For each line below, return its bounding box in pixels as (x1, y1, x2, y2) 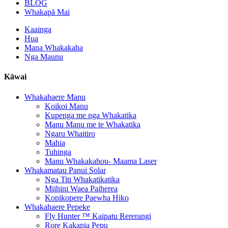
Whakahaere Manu (24, 92, 85, 101)
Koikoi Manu (45, 101, 88, 110)
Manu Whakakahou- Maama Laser (45, 156, 157, 165)
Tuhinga (45, 147, 71, 156)
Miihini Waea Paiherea (45, 184, 118, 193)
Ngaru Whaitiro (45, 129, 95, 138)
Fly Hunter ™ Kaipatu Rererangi (45, 211, 151, 220)
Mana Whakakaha (24, 43, 83, 52)
